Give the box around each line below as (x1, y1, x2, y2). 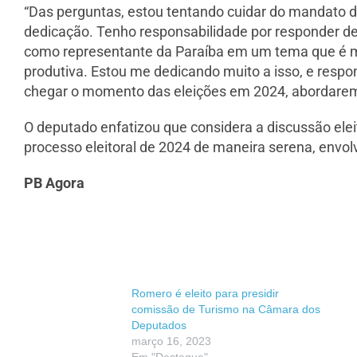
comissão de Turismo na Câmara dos (131, 303, 320, 316)
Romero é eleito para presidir (131, 287, 279, 300)
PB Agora (24, 175, 84, 192)
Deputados (131, 319, 186, 332)
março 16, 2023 (131, 335, 211, 348)
